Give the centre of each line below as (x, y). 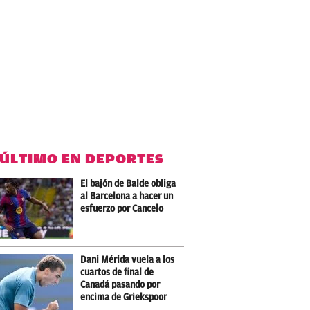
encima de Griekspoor (124, 297)
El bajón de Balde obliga (128, 183)
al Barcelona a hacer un (127, 196)
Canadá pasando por (120, 284)
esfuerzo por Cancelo (122, 208)
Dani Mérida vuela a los (128, 259)
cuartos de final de (117, 272)
